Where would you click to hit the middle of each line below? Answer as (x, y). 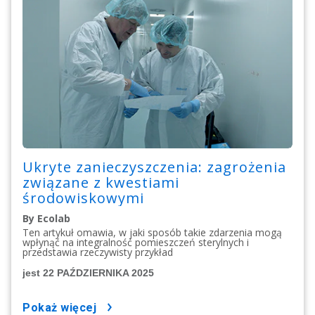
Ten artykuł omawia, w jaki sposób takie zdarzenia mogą (152, 232)
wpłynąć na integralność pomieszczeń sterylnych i (136, 242)
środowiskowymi (83, 198)
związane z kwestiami (101, 182)
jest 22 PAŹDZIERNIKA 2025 (88, 272)
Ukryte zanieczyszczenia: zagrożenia (154, 167)
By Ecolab (46, 218)
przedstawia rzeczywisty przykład (98, 252)
